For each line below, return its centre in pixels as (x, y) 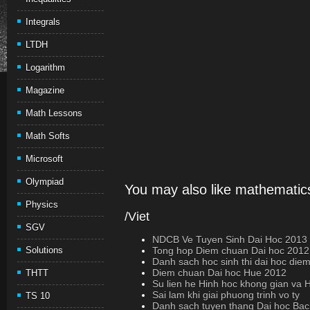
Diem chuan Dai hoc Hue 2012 (219, 273)
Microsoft (44, 159)
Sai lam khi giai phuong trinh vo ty (226, 295)
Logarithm (45, 67)
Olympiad (45, 182)
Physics (42, 204)
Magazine (45, 90)
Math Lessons (54, 113)
